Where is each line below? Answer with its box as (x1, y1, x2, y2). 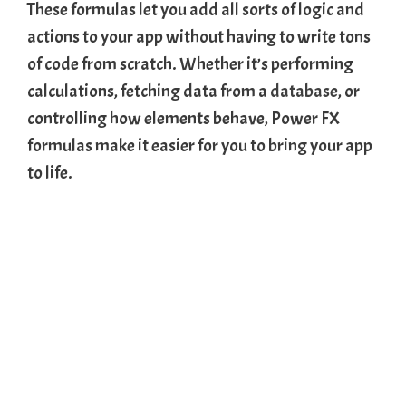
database (270, 79, 338, 102)
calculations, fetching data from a (27, 79, 270, 102)
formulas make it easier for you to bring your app (27, 133, 372, 157)
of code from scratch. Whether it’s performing (27, 52, 353, 75)
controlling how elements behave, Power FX (27, 106, 340, 130)
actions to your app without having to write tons (27, 24, 371, 48)
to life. (27, 160, 72, 184)
